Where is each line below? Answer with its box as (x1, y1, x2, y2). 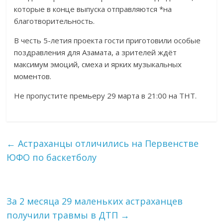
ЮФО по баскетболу (6, 151, 97, 163)
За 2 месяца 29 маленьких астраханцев (6, 195, 183, 207)
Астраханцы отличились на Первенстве (15, 137, 199, 149)
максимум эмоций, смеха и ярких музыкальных (14, 59, 182, 69)
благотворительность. (14, 16, 95, 26)
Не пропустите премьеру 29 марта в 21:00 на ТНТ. (14, 91, 197, 101)
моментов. (14, 71, 52, 81)
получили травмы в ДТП (6, 209, 121, 221)
